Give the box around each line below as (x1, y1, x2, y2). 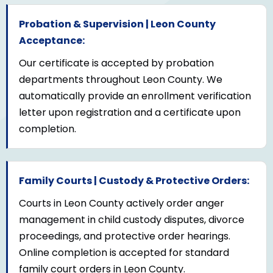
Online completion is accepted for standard (19, 246, 229, 260)
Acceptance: (19, 34, 85, 48)
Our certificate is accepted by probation (19, 56, 214, 71)
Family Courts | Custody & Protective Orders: (19, 174, 249, 188)
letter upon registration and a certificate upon (19, 105, 241, 120)
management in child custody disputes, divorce (19, 213, 244, 227)
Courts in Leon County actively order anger (19, 196, 224, 211)
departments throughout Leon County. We (19, 73, 222, 87)
